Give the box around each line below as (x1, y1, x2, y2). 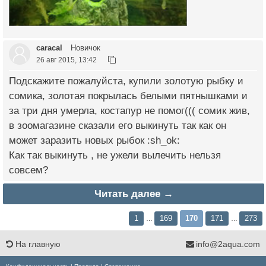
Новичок (68, 43, 100, 52)
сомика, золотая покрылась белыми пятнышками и (9, 90, 248, 102)
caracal (36, 43, 62, 52)
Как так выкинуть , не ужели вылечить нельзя (9, 149, 221, 161)
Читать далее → (94, 188, 173, 199)
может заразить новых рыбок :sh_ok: (9, 134, 180, 146)
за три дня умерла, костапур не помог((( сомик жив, (9, 104, 250, 116)
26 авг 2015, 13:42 (36, 55, 97, 64)
